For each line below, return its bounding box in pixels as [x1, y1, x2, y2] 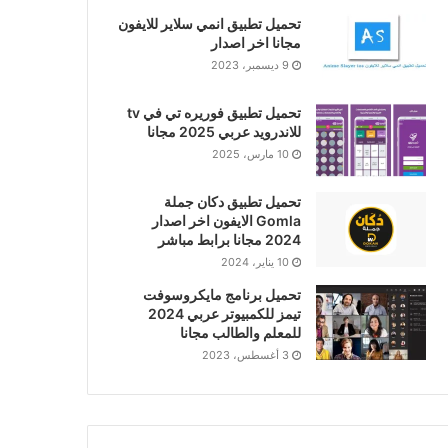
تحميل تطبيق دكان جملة [163, 192, 301, 210]
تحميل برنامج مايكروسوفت [142, 285, 301, 303]
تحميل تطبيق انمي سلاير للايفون [117, 14, 301, 32]
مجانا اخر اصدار [210, 33, 301, 51]
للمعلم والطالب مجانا [179, 323, 301, 341]
